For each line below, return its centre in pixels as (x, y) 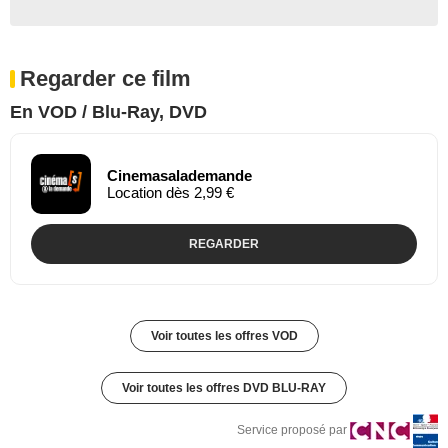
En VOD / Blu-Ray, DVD (108, 111)
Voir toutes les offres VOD (224, 335)
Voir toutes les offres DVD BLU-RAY (224, 387)
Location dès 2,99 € (170, 192)
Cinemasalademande (179, 175)
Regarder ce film (105, 78)
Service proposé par (292, 429)
